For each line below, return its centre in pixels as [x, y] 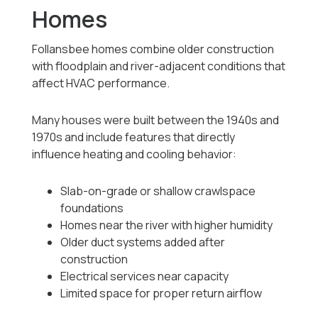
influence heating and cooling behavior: [135, 154]
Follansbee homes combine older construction [153, 49]
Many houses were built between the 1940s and [156, 120]
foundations [92, 208]
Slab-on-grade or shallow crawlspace [158, 191]
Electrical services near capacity [145, 276]
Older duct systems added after [143, 242]
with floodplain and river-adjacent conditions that [159, 66]
